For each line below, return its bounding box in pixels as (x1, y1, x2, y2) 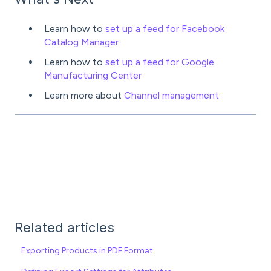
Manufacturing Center (44, 70, 142, 82)
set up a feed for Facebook (103, 23, 224, 35)
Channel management (124, 90, 219, 102)
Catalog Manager (44, 36, 119, 48)
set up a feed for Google (105, 56, 214, 68)
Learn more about (44, 90, 124, 102)
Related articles (15, 220, 114, 236)
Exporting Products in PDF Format (21, 246, 154, 256)
